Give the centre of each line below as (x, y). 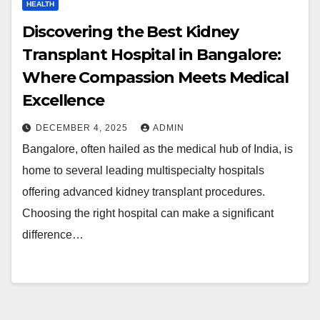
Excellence (63, 100)
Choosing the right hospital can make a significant (148, 213)
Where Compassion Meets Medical (155, 77)
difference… (53, 235)
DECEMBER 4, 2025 (83, 128)
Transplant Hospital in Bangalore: (151, 55)
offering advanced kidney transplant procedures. (144, 192)
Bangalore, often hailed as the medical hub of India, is (157, 149)
